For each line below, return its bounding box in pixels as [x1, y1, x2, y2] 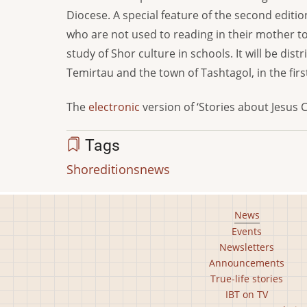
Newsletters [219, 241, 274, 254]
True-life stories [210, 272, 283, 285]
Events [232, 225, 262, 238]
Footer [72, 207, 118, 226]
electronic [88, 99, 143, 114]
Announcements [209, 256, 284, 269]
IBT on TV [225, 288, 268, 301]
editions [93, 161, 140, 178]
